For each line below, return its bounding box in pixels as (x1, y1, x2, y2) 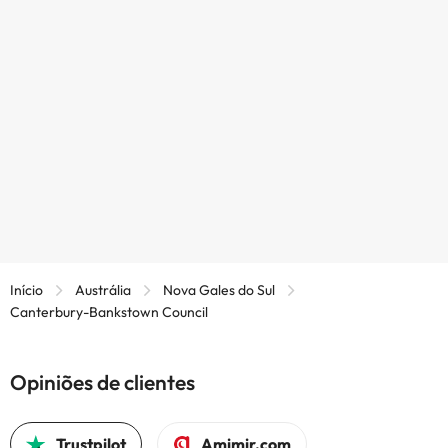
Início (10, 280, 43, 299)
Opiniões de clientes (10, 368, 195, 395)
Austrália (75, 280, 131, 299)
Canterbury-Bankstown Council (10, 302, 208, 321)
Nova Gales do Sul (163, 280, 275, 299)
